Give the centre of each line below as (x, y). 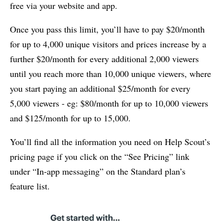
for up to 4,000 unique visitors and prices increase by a (108, 44)
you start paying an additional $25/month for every (100, 88)
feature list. (30, 186)
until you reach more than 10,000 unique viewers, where (110, 73)
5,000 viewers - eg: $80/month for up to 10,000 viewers (109, 103)
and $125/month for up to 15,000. (70, 118)
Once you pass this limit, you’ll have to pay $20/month (107, 29)
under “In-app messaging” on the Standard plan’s (98, 171)
